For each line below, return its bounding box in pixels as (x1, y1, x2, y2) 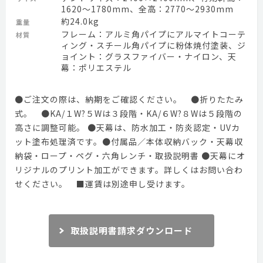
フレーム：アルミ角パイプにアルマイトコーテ (61, 28, 246, 40)
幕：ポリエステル (61, 62, 131, 73)
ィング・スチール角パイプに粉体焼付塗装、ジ (61, 39, 246, 51)
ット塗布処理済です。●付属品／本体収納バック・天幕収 (15, 136, 243, 147)
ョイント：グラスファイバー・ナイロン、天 (61, 50, 237, 62)
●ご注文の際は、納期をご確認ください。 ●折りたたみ (15, 93, 244, 105)
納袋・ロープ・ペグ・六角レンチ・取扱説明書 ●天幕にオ (15, 150, 245, 161)
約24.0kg (61, 15, 99, 27)
